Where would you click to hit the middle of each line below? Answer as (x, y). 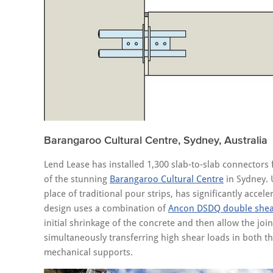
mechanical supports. (88, 253)
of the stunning (77, 179)
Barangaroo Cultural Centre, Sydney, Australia (156, 140)
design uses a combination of (106, 209)
